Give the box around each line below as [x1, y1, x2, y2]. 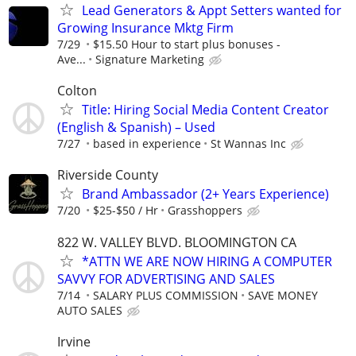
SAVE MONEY [248, 287, 318, 303]
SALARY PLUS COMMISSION [93, 287, 238, 303]
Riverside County [57, 166, 158, 184]
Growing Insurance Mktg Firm [57, 18, 234, 37]
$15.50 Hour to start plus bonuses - [93, 36, 281, 52]
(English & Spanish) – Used [57, 118, 215, 137]
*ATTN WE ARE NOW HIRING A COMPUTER [82, 252, 332, 270]
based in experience [93, 136, 201, 152]
